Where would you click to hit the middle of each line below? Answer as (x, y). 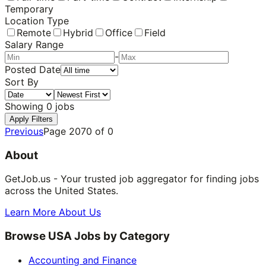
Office (119, 32)
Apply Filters (31, 119)
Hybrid (78, 32)
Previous (24, 131)
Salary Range (34, 44)
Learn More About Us (53, 212)
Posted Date (33, 69)
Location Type (37, 20)
